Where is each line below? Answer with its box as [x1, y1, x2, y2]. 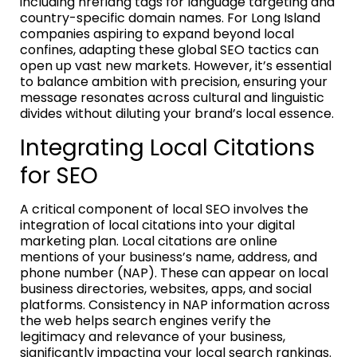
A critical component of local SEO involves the [20, 199, 308, 218]
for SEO [20, 159, 98, 191]
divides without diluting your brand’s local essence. [20, 104, 334, 123]
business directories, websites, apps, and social [20, 279, 312, 298]
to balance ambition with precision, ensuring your [20, 72, 328, 91]
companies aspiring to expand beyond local [20, 24, 294, 43]
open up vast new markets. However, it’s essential [20, 56, 331, 75]
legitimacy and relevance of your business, [20, 327, 285, 346]
